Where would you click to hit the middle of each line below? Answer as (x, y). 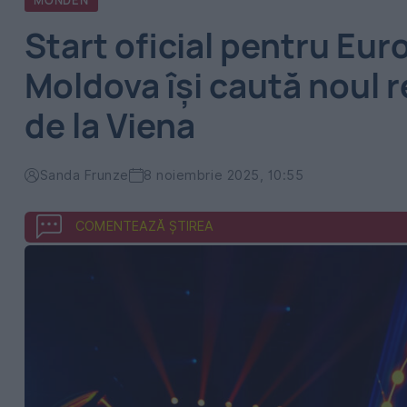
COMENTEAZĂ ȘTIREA (144, 226)
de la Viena (110, 125)
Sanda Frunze (84, 175)
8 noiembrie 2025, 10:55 (224, 175)
